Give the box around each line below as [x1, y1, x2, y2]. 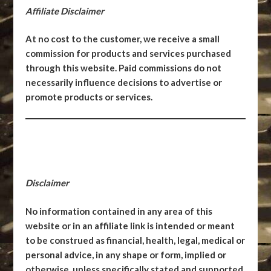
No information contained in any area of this [25, 205, 213, 217]
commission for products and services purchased [25, 48, 232, 59]
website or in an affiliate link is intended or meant [25, 220, 235, 231]
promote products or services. [25, 91, 153, 103]
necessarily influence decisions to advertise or [25, 77, 223, 88]
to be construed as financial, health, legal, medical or [25, 234, 246, 246]
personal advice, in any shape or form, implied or [25, 249, 227, 260]
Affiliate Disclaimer [25, 5, 105, 16]
